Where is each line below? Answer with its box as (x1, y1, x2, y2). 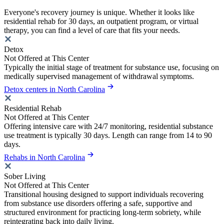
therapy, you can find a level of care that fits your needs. (4, 25, 180, 34)
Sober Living (4, 171, 45, 180)
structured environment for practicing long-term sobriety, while (4, 207, 201, 216)
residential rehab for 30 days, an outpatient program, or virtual (4, 16, 198, 25)
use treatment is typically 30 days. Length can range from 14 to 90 (4, 130, 212, 139)
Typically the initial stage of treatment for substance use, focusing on (4, 62, 219, 71)
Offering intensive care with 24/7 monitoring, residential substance (4, 121, 213, 130)
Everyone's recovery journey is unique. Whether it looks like (4, 7, 194, 16)
